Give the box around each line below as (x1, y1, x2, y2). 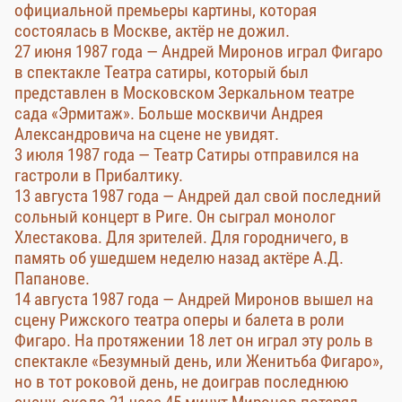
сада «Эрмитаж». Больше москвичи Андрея (14, 103, 323, 124)
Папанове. (14, 268, 90, 289)
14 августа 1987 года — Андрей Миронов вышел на (14, 289, 373, 310)
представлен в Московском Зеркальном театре (14, 83, 354, 103)
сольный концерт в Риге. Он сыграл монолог (14, 206, 336, 227)
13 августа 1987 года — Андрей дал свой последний (14, 186, 381, 206)
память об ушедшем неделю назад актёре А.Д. (14, 248, 344, 268)
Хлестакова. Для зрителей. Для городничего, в (14, 227, 349, 248)
